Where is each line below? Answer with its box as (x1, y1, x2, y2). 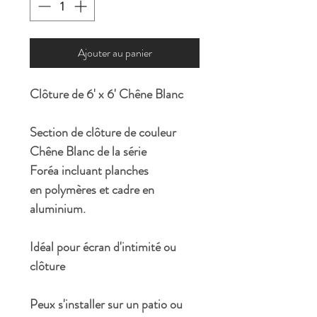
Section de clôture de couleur (30, 123, 176, 142)
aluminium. (30, 200, 86, 218)
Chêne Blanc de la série (30, 142, 146, 161)
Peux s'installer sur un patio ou (30, 295, 183, 313)
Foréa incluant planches (30, 161, 149, 180)
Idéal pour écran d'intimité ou (30, 238, 176, 256)
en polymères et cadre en (30, 180, 154, 199)
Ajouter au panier (77, 45, 152, 61)
